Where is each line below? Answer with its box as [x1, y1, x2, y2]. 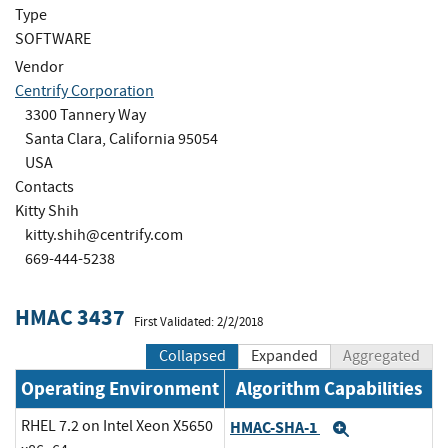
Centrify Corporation [15, 80, 154, 101]
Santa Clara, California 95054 [25, 128, 218, 149]
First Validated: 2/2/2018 [134, 313, 263, 330]
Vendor [15, 56, 64, 77]
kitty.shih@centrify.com [25, 224, 183, 245]
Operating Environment [21, 376, 219, 402]
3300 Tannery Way [25, 104, 146, 125]
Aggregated [343, 346, 420, 367]
